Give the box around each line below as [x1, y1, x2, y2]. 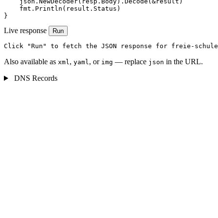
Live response [4, 26, 47, 35]
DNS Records [12, 74, 57, 83]
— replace [113, 57, 148, 66]
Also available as [4, 57, 58, 66]
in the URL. [164, 57, 203, 66]
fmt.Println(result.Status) [4, 5, 121, 13]
